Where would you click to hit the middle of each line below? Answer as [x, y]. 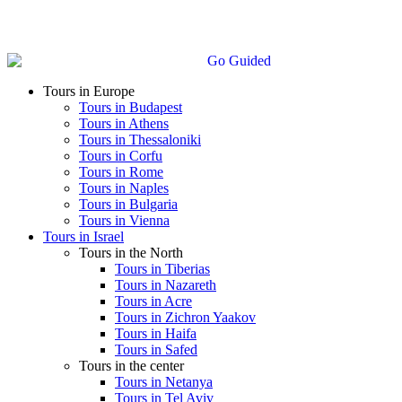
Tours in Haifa [156, 334]
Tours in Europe [89, 92]
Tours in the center [131, 366]
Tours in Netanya [164, 382]
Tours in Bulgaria [128, 205]
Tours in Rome [121, 172]
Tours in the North [131, 253]
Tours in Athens [124, 124]
